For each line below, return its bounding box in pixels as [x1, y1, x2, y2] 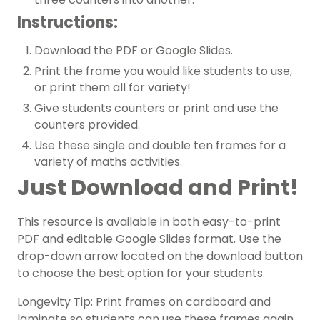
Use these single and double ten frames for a [34, 137, 286, 154]
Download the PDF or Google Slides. [34, 42, 233, 59]
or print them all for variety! [34, 79, 191, 96]
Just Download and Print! [17, 173, 299, 204]
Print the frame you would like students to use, [34, 63, 292, 80]
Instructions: [17, 11, 121, 34]
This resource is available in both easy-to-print [17, 214, 281, 231]
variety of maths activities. [34, 154, 182, 171]
